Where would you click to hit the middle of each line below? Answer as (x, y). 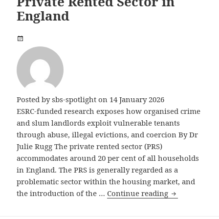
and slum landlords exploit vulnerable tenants (99, 123)
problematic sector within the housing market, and (106, 182)
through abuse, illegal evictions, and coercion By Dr (108, 135)
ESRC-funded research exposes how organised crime (109, 111)
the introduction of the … (62, 193)
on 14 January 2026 (131, 99)
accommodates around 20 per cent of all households (108, 158)
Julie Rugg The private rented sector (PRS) (90, 146)
